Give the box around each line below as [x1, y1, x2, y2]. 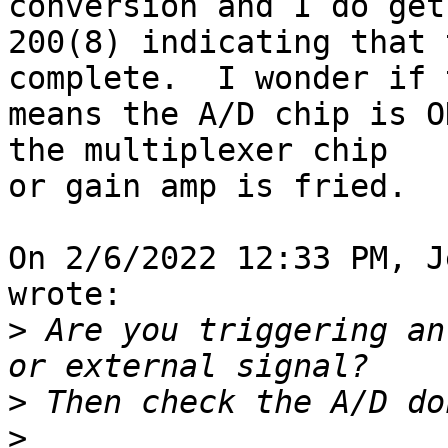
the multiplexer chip [8, 132, 407, 169]
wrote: [8, 276, 122, 313]
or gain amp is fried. [8, 168, 407, 205]
